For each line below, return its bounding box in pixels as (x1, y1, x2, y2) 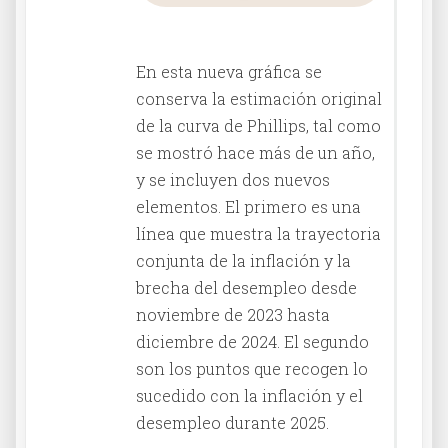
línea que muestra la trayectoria (136, 222, 381, 244)
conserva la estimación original (136, 87, 382, 109)
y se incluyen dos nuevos (136, 168, 330, 190)
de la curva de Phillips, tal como (136, 114, 381, 136)
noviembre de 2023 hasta (136, 303, 330, 325)
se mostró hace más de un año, (136, 141, 375, 163)
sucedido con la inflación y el (136, 384, 363, 406)
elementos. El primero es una (136, 195, 361, 217)
